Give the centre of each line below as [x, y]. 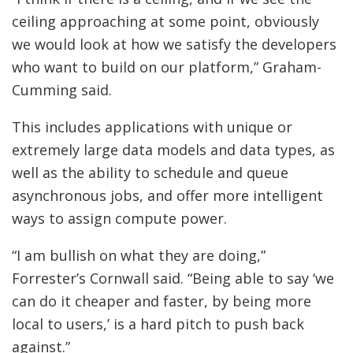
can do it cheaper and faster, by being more [162, 301]
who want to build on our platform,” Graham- [167, 67]
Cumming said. [62, 89]
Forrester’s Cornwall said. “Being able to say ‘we [173, 278]
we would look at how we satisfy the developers [174, 44]
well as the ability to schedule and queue [150, 172]
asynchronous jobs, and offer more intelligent [167, 195]
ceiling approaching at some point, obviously [165, 21]
